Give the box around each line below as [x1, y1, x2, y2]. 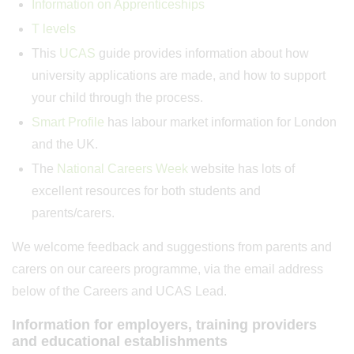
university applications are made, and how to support [32, 69, 326, 82]
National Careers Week [57, 162, 188, 175]
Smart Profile [32, 115, 104, 129]
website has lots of [188, 162, 295, 175]
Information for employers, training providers [12, 317, 317, 333]
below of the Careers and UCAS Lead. [12, 284, 230, 298]
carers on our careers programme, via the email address [12, 262, 323, 276]
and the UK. [32, 137, 101, 151]
